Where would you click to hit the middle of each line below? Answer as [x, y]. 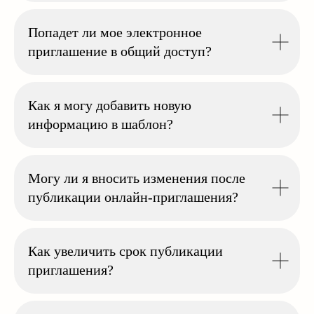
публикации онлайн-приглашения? [133, 197]
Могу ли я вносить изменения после [137, 178]
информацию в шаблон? [101, 124]
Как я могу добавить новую [110, 105]
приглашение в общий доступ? [120, 51]
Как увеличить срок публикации [125, 251]
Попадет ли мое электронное [115, 32]
